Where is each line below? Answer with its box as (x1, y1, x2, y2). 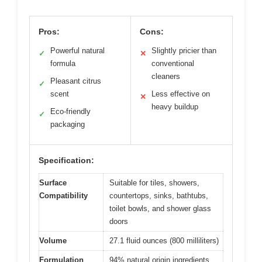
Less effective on (151, 89, 210, 98)
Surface (39, 178, 67, 187)
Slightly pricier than (151, 46, 216, 55)
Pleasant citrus (50, 76, 101, 85)
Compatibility (39, 191, 88, 200)
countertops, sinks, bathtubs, (109, 191, 208, 200)
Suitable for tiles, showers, (109, 178, 199, 187)
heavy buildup (151, 102, 198, 111)
